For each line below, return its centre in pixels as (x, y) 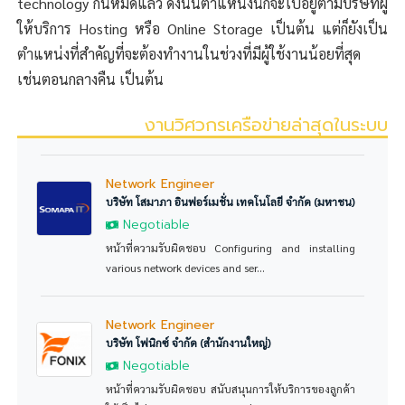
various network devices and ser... (185, 267)
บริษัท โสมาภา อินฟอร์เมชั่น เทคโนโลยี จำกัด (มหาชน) (230, 201)
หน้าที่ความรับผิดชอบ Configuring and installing (230, 247)
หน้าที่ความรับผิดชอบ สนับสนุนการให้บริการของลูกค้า (230, 388)
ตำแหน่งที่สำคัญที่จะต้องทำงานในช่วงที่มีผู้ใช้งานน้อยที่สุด (189, 54)
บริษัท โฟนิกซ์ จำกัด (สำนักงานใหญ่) (188, 342)
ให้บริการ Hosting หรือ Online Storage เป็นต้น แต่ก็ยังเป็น (202, 29)
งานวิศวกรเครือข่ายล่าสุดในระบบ (265, 125)
